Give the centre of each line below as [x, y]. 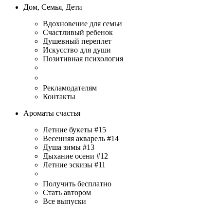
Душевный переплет [77, 41]
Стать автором [67, 192]
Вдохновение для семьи [82, 23]
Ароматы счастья [52, 113]
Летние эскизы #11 [74, 164]
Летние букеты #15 [74, 129]
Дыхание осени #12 [75, 156]
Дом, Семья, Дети [53, 7]
